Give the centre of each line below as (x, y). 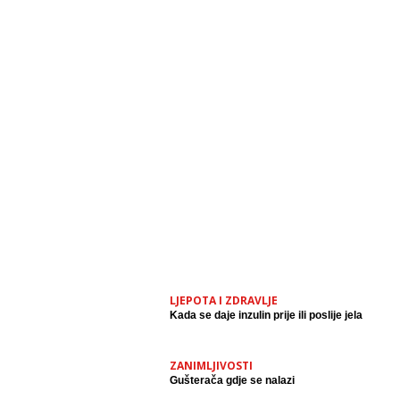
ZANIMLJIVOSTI (211, 366)
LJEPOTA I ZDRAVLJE (224, 300)
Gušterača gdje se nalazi (232, 380)
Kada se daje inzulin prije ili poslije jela (266, 315)
